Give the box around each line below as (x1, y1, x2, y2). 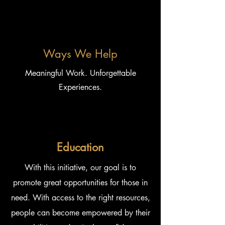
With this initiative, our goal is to (25, 162, 136, 173)
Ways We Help (43, 47, 118, 61)
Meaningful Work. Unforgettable (25, 68, 136, 78)
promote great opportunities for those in (13, 177, 148, 188)
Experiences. (59, 82, 102, 92)
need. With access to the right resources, (11, 192, 150, 203)
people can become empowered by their (11, 207, 150, 218)
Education (57, 140, 104, 154)
